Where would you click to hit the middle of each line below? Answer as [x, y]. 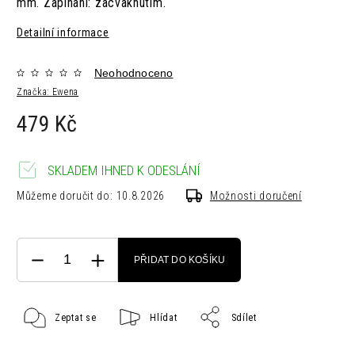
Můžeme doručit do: [65, 196]
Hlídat [164, 318]
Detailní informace [63, 33]
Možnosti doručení [256, 196]
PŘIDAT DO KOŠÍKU [180, 260]
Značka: [34, 92]
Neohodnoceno [134, 73]
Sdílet [244, 318]
